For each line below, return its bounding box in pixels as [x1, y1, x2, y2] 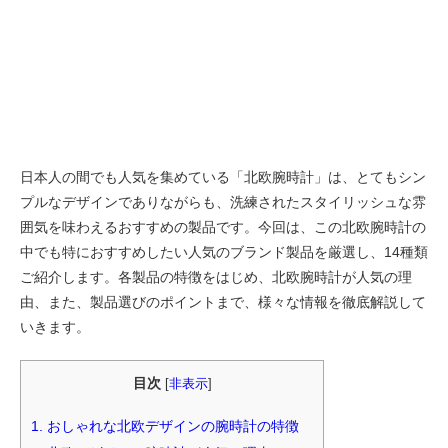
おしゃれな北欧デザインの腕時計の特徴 [43, 418, 299, 434]
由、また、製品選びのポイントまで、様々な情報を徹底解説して [20, 294, 426, 311]
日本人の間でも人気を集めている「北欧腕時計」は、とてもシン [20, 169, 426, 186]
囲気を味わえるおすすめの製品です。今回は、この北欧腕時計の [20, 219, 426, 236]
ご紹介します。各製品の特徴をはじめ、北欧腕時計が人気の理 [20, 269, 412, 286]
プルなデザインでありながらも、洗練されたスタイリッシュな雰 [20, 194, 426, 211]
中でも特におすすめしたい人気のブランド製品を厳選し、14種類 [20, 244, 428, 261]
